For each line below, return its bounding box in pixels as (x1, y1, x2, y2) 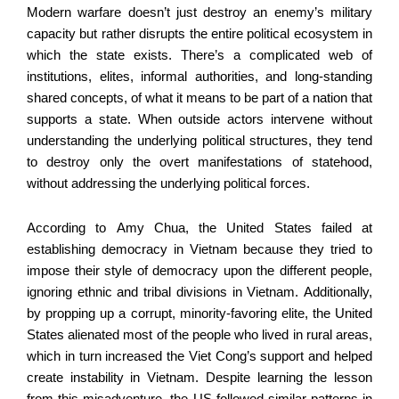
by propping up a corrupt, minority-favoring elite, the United (27, 305, 372, 321)
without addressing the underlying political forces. (27, 176, 310, 191)
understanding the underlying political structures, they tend (27, 134, 372, 149)
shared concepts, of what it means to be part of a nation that (27, 91, 372, 106)
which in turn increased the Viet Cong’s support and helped (27, 348, 372, 363)
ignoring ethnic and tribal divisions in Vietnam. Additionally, (27, 284, 372, 299)
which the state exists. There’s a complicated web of (27, 48, 372, 63)
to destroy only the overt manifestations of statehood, (27, 155, 372, 170)
